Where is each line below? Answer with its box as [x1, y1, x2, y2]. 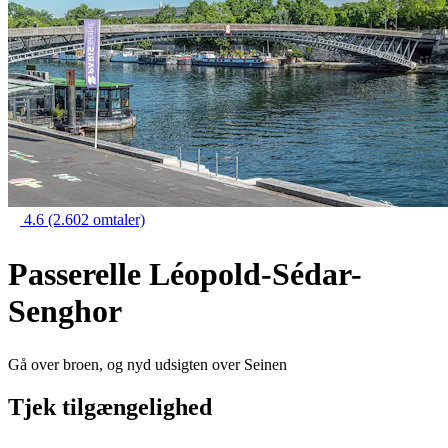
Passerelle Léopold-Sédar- [8, 255, 362, 292]
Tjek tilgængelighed [8, 394, 212, 420]
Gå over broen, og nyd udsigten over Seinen [8, 356, 287, 374]
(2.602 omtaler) [48, 211, 145, 228]
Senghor [8, 292, 122, 329]
